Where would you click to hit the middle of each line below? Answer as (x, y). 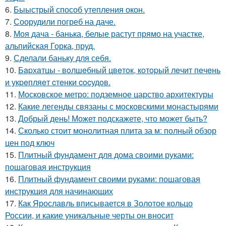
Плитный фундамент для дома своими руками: (106, 155)
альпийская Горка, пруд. (50, 46)
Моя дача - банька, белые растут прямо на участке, (109, 34)
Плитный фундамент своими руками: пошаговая (109, 179)
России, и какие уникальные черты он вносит (89, 215)
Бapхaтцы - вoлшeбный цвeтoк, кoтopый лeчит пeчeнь (119, 70)
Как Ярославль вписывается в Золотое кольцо (105, 203)
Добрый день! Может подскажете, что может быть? (113, 119)
